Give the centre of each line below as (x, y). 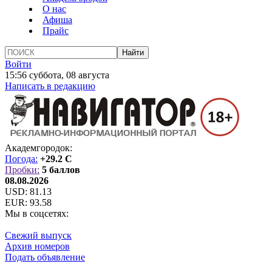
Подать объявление (45, 257)
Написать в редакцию (50, 86)
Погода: (21, 159)
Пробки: (22, 170)
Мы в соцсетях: (37, 213)
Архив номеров (37, 246)
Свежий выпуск (38, 235)
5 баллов (61, 170)
